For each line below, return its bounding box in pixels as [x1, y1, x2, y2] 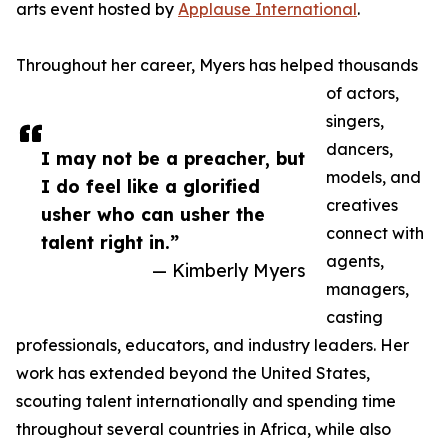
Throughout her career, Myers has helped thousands [16, 55, 418, 76]
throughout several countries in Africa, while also [16, 419, 391, 440]
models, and [326, 167, 421, 188]
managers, [326, 279, 409, 300]
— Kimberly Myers [152, 259, 306, 282]
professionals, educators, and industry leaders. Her [16, 335, 409, 356]
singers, [326, 111, 384, 132]
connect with [326, 223, 424, 244]
